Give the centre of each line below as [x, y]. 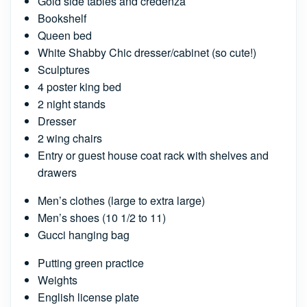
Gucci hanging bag [84, 235]
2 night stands [72, 104]
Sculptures [64, 70]
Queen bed [65, 35]
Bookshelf [62, 18]
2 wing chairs [70, 138]
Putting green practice [91, 263]
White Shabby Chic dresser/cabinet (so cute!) [147, 52]
